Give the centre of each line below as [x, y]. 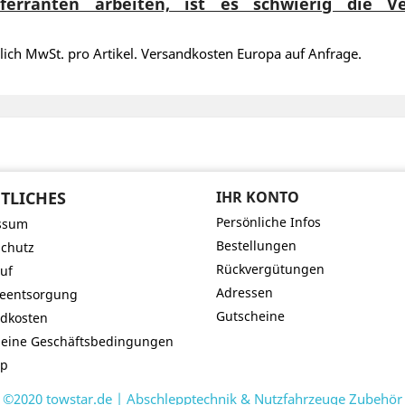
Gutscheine [250, 316]
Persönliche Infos [268, 222]
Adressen [245, 292]
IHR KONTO [258, 197]
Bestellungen [256, 245]
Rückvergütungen [270, 269]
